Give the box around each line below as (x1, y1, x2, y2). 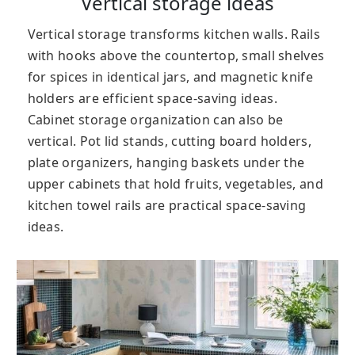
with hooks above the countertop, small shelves (27, 46, 325, 64)
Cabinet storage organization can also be (27, 110, 284, 128)
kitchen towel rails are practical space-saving (27, 196, 307, 214)
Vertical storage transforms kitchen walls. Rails (27, 25, 320, 43)
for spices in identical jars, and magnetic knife (27, 67, 313, 86)
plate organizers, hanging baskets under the (27, 153, 305, 171)
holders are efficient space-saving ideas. (27, 89, 277, 107)
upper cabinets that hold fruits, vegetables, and (27, 174, 323, 193)
